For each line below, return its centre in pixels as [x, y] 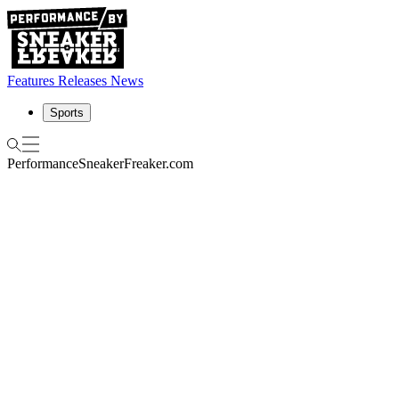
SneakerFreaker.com [136, 163]
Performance [43, 163]
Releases [82, 81]
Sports [67, 113]
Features [31, 81]
